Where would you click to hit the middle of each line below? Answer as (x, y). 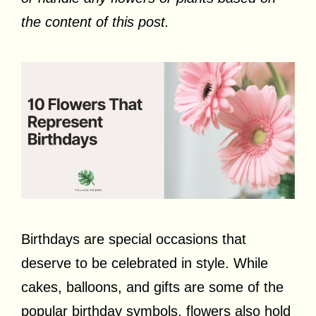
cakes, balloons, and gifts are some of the (152, 287)
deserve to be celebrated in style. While (145, 263)
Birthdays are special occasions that (134, 239)
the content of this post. (95, 22)
